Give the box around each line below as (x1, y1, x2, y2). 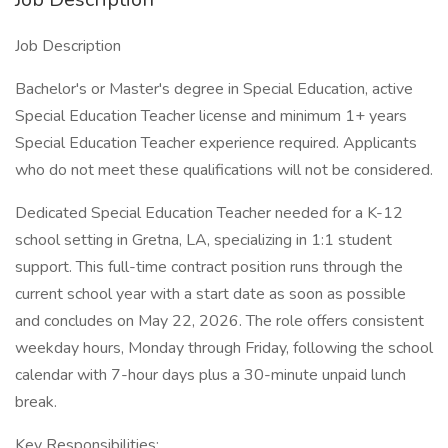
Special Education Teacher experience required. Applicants (15, 132, 417, 154)
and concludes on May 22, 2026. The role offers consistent (15, 310, 424, 332)
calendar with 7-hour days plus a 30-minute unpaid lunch (15, 364, 406, 386)
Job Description (15, 35, 121, 57)
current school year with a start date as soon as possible (15, 283, 406, 305)
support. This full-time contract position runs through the (15, 256, 403, 278)
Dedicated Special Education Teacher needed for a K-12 (15, 202, 403, 224)
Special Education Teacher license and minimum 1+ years (15, 105, 407, 127)
